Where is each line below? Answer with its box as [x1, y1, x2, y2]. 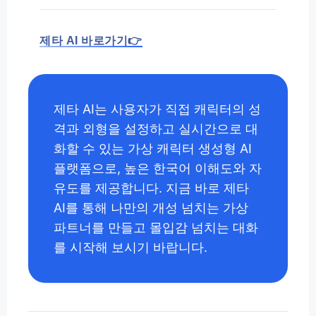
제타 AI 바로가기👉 [39, 35, 142, 47]
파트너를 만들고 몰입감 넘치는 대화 [54, 220, 258, 236]
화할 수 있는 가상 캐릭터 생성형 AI [54, 141, 252, 157]
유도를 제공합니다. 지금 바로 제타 [54, 181, 249, 196]
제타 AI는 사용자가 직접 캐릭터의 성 [54, 102, 261, 117]
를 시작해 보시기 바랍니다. [54, 240, 207, 255]
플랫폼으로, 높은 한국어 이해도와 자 [54, 161, 262, 176]
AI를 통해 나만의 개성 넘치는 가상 [54, 200, 248, 216]
